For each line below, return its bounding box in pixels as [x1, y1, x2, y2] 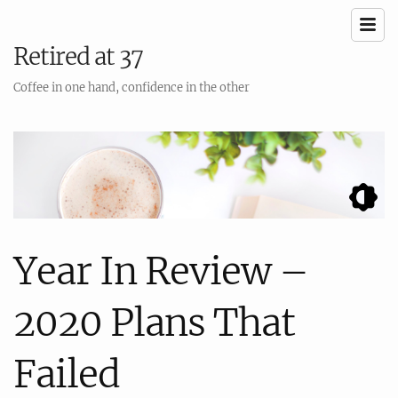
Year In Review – [13, 247, 308, 294]
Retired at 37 [13, 42, 143, 71]
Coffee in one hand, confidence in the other [13, 80, 250, 95]
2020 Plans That [13, 298, 295, 346]
